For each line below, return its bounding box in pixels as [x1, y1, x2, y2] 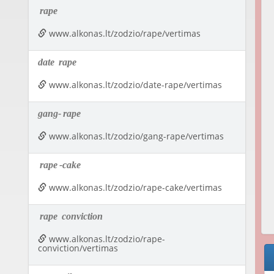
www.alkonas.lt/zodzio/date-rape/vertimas [46, 79, 222, 91]
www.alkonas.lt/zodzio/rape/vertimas [46, 28, 201, 40]
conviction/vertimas [37, 242, 118, 254]
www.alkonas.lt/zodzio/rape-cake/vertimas [46, 182, 222, 194]
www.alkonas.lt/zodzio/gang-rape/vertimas [46, 130, 224, 143]
